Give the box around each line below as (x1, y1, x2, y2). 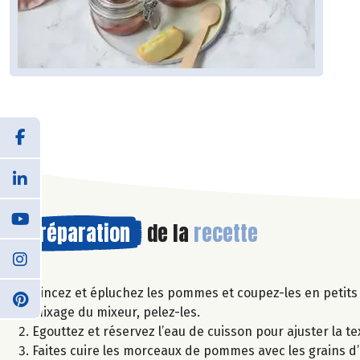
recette (194, 216, 258, 249)
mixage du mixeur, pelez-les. (32, 304, 200, 320)
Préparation (28, 216, 130, 249)
